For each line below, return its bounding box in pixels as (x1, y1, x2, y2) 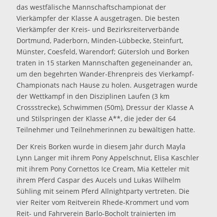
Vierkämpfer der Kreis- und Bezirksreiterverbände (16, 25, 179, 34)
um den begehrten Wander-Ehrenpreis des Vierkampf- (16, 69, 194, 79)
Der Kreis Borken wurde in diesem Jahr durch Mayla (16, 142, 186, 152)
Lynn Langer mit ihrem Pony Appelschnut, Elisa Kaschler (16, 153, 199, 163)
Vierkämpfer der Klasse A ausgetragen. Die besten (16, 14, 180, 23)
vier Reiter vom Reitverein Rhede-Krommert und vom (16, 198, 189, 207)
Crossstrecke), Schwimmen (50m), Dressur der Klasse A (16, 103, 194, 112)
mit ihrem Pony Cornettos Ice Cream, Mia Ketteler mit (16, 164, 189, 174)
